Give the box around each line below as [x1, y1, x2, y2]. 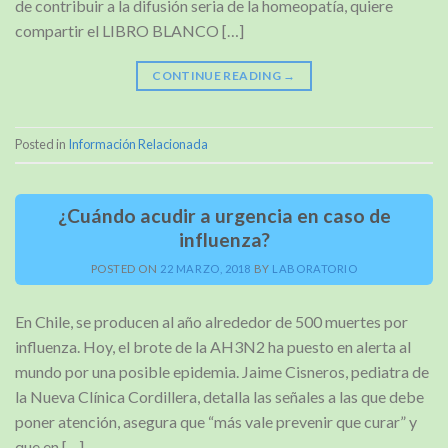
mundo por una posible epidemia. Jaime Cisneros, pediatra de [15, 361, 429, 381]
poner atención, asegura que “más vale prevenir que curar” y [15, 411, 417, 431]
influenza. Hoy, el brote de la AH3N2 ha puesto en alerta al [15, 336, 411, 356]
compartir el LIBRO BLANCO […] [15, 20, 244, 40]
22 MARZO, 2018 [160, 261, 252, 275]
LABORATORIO [272, 261, 358, 275]
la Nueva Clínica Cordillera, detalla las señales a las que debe [15, 386, 424, 406]
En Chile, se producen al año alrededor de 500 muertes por [15, 311, 408, 331]
